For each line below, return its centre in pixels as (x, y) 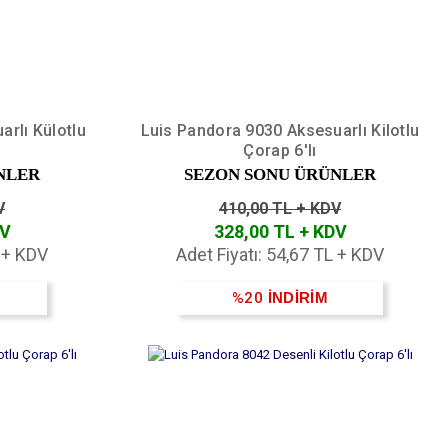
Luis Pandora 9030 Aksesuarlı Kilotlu (280, 130)
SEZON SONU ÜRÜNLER (280, 174)
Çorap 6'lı (280, 150)
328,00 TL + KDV (280, 231)
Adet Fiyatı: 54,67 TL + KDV (280, 254)
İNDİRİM (297, 297)
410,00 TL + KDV (280, 208)
